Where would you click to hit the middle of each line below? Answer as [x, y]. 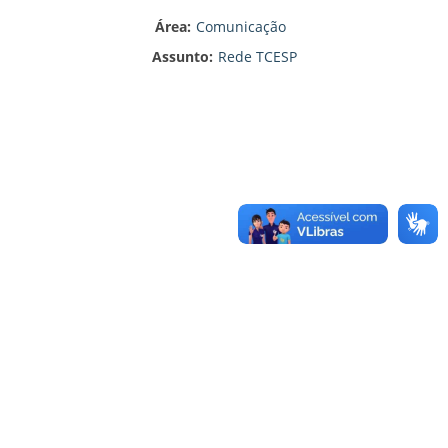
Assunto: [182, 56]
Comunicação [242, 26]
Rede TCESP [257, 56]
